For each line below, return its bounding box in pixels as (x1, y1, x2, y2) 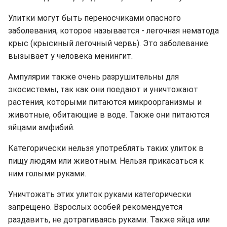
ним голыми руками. (8, 168, 86, 178)
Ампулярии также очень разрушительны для (8, 71, 179, 82)
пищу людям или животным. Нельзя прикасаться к (8, 156, 204, 166)
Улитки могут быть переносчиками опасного (8, 13, 181, 23)
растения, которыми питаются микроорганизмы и (8, 97, 202, 107)
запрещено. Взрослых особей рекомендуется (8, 202, 182, 212)
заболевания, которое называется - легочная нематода (8, 25, 219, 35)
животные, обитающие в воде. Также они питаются (8, 109, 209, 120)
